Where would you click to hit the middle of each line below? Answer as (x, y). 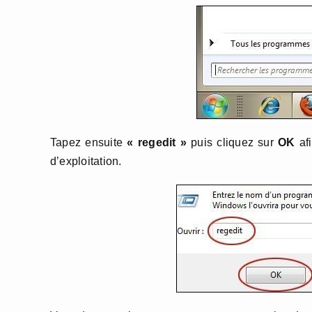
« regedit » (157, 142)
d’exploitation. (86, 161)
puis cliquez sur (232, 142)
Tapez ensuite (89, 142)
